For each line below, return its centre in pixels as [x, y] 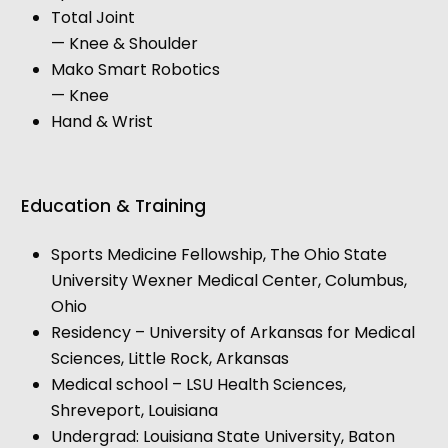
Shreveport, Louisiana [134, 411]
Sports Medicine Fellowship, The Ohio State [218, 255]
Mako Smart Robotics [135, 70]
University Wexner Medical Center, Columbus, [228, 281]
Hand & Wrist [101, 122]
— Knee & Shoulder [124, 44]
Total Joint [92, 18]
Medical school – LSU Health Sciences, [198, 385]
